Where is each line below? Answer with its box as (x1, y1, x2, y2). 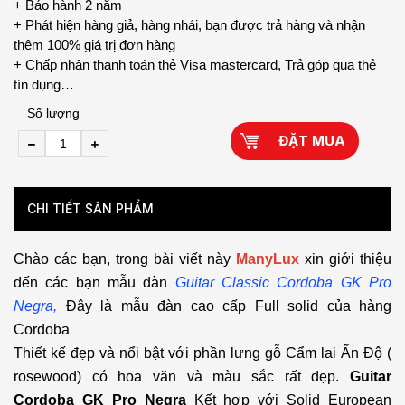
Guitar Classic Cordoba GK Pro (174, 275, 392, 291)
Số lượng (27, 106, 80, 121)
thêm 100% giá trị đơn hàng (14, 37, 175, 53)
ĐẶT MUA (278, 132, 345, 150)
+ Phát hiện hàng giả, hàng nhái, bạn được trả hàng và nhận (14, 17, 365, 33)
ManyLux (236, 251, 299, 268)
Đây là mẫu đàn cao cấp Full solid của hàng (65, 298, 391, 315)
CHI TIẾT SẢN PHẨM (27, 201, 154, 217)
